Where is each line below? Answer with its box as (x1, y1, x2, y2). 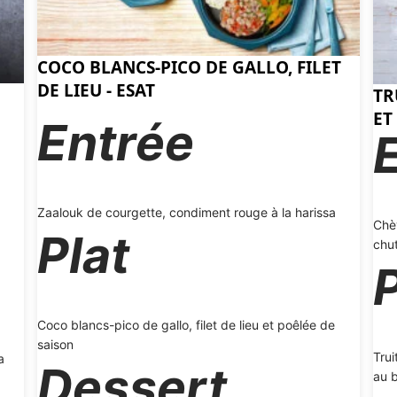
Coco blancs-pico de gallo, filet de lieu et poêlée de (37, 316, 335, 332)
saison (37, 336, 74, 352)
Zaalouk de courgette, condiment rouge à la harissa (37, 204, 336, 220)
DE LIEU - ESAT (37, 78, 155, 102)
